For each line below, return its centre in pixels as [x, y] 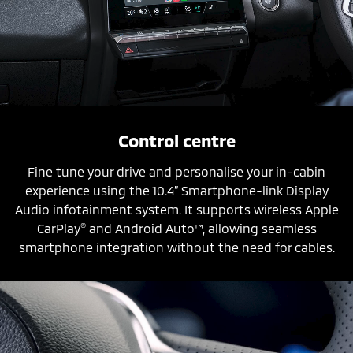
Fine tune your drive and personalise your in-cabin [176, 171]
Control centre [176, 140]
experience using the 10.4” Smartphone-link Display [176, 190]
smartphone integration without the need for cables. [176, 247]
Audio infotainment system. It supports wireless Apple [176, 209]
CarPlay [58, 228]
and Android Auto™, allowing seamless [201, 228]
